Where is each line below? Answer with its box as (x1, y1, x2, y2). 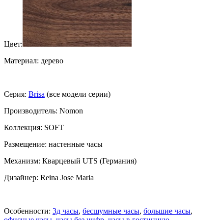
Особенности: (4, 206, 53, 215)
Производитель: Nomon (4, 106, 83, 115)
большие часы (143, 206, 191, 215)
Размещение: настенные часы (4, 139, 103, 148)
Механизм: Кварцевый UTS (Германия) (4, 156, 137, 165)
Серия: (4, 89, 28, 98)
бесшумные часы (82, 206, 139, 215)
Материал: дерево (4, 56, 63, 65)
